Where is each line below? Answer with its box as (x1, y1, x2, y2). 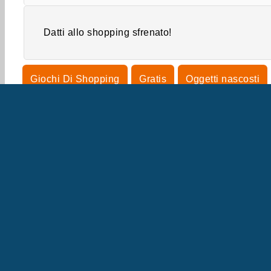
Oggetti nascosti (186, 74, 260, 85)
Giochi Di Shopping (30, 74, 120, 85)
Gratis (139, 74, 167, 85)
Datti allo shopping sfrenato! (44, 27, 172, 38)
